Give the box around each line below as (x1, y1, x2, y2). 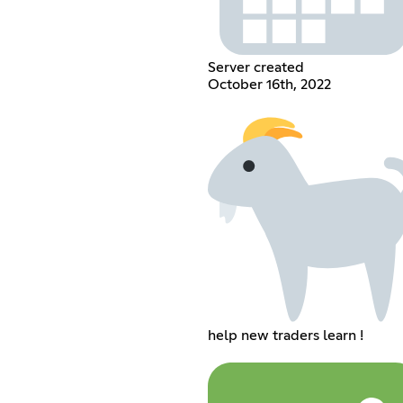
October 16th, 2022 (207, 76, 331, 92)
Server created (207, 59, 304, 75)
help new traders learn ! (207, 327, 363, 343)
